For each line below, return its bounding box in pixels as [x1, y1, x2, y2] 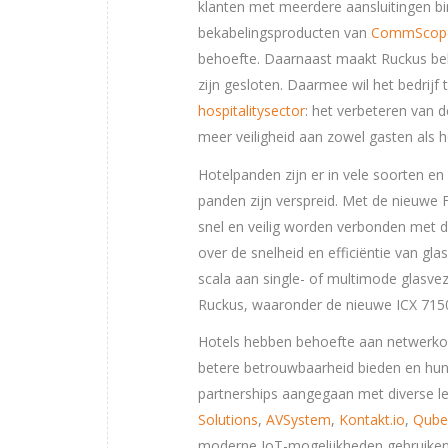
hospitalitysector [198, 100, 305, 120]
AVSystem [266, 410, 331, 430]
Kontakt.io [339, 410, 405, 430]
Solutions [198, 410, 258, 430]
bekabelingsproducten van [198, 22, 371, 42]
